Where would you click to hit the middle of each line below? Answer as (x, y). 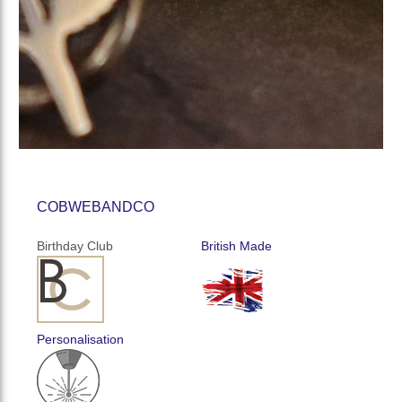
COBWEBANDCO (96, 206)
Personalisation (81, 339)
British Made (236, 245)
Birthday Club (75, 245)
